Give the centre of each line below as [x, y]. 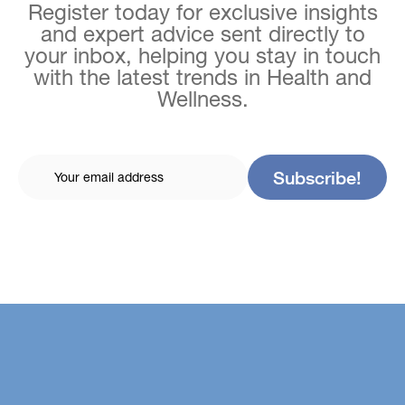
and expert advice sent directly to [202, 34]
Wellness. [202, 99]
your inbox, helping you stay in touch [202, 56]
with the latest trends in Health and [202, 77]
